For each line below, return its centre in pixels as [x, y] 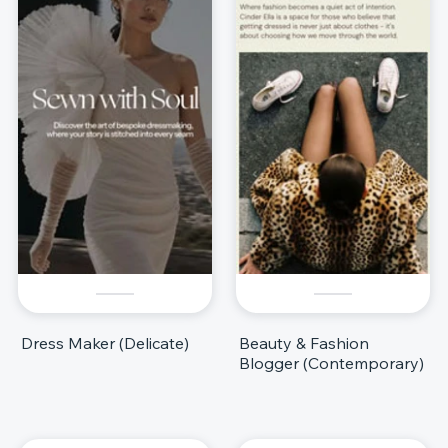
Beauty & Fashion [304, 343]
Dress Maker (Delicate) [105, 343]
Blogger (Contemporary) [331, 363]
